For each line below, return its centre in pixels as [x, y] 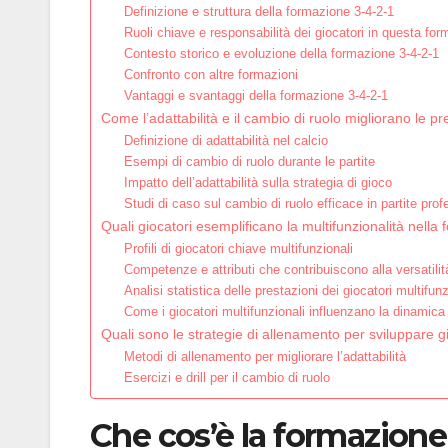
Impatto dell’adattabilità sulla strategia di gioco [257, 183]
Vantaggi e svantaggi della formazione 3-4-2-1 [255, 96]
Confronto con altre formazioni [210, 75]
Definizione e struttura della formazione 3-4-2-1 [258, 12]
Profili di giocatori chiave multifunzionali [238, 249]
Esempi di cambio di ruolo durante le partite [249, 162]
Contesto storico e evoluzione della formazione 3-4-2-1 [281, 54]
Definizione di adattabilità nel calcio [225, 141]
